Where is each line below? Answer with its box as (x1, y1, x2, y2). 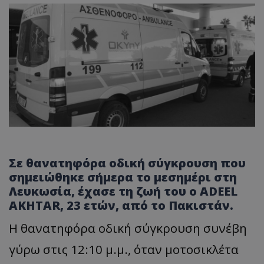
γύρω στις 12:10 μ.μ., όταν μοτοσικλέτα (9, 241, 239, 258)
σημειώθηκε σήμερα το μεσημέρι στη (9, 169, 237, 185)
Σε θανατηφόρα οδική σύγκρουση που (9, 155, 246, 171)
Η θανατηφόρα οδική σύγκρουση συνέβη (9, 220, 247, 236)
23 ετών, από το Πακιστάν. (64, 197, 233, 213)
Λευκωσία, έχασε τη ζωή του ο (9, 183, 200, 199)
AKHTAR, (9, 197, 64, 213)
